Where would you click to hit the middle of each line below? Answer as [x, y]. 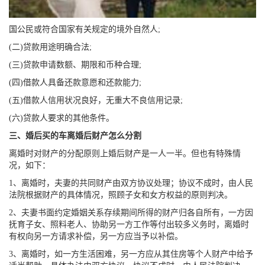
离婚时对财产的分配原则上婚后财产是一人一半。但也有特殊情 [125, 153]
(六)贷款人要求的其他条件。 [62, 118]
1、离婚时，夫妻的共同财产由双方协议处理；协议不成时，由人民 [131, 183]
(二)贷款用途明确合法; [50, 47]
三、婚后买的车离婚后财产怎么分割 [75, 135]
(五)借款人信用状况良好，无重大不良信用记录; [96, 100]
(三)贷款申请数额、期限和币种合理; [75, 64]
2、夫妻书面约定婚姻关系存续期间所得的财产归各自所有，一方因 [131, 212]
